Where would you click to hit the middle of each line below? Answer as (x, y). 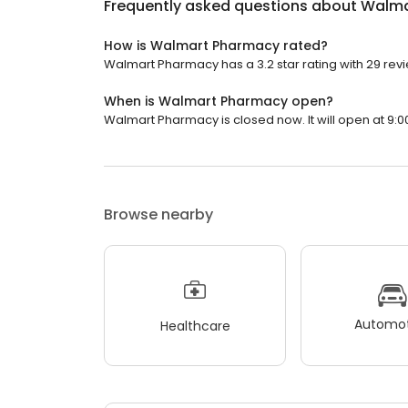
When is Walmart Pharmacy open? (219, 102)
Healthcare (195, 326)
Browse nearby (158, 215)
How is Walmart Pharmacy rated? (216, 46)
